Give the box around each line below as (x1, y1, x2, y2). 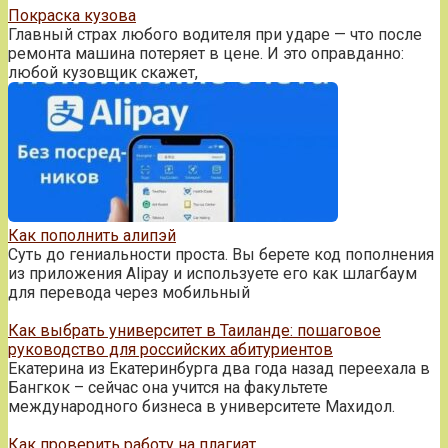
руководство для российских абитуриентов (8, 339, 333, 359)
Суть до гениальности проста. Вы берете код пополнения (8, 244, 434, 264)
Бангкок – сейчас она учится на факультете (8, 377, 328, 397)
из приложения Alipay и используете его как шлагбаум (8, 263, 417, 283)
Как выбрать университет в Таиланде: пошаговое (8, 320, 381, 340)
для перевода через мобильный (8, 282, 250, 302)
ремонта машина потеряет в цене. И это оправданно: (8, 43, 404, 63)
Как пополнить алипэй (8, 225, 176, 245)
